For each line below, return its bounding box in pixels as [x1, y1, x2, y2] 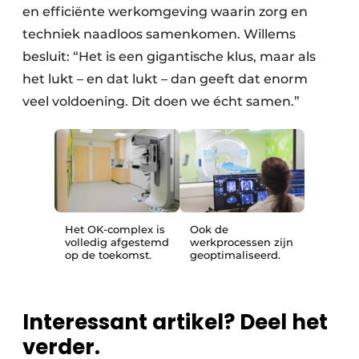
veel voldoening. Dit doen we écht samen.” [22, 93, 303, 109]
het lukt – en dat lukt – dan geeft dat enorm [22, 71, 308, 87]
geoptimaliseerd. [190, 248, 280, 261]
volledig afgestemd [65, 235, 169, 248]
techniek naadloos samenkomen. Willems [22, 26, 296, 42]
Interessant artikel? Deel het [22, 307, 328, 337]
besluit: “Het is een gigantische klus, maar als [22, 48, 316, 64]
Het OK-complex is [65, 222, 165, 236]
